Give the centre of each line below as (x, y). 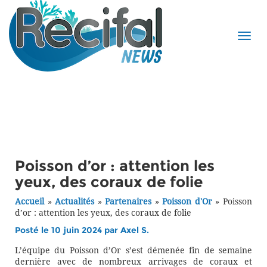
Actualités (75, 202)
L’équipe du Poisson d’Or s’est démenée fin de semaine (133, 251)
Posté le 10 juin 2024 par (68, 230)
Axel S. (135, 230)
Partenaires (128, 202)
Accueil (30, 202)
